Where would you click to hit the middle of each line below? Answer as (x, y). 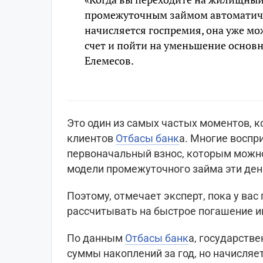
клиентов (91, 139)
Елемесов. (109, 61)
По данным (96, 238)
